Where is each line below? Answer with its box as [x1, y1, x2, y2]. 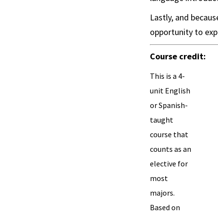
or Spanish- [150, 100, 188, 110]
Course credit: [150, 51, 206, 62]
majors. [150, 188, 175, 198]
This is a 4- [150, 71, 185, 81]
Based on [150, 202, 180, 213]
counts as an [150, 144, 191, 154]
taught [150, 115, 173, 125]
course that [150, 129, 188, 140]
